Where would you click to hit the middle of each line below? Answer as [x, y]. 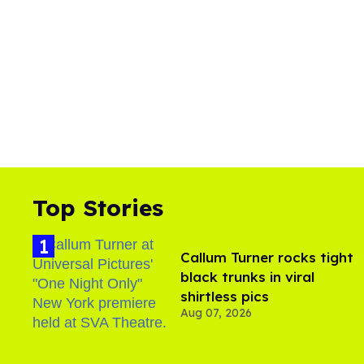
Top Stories [98, 207]
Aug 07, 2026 [216, 312]
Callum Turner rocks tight [267, 257]
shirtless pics [225, 296]
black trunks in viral [247, 276]
